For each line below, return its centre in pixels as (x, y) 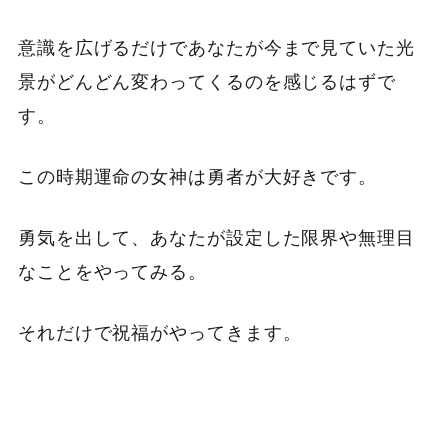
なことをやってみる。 (112, 272)
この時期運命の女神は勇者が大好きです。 (197, 177)
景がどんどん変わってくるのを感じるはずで (206, 82)
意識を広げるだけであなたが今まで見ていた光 (216, 48)
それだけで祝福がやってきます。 (159, 333)
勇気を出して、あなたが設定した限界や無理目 (216, 238)
